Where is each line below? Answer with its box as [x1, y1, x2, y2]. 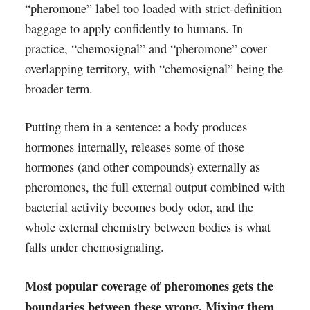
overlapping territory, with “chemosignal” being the [24, 60, 283, 77]
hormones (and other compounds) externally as [24, 158, 260, 175]
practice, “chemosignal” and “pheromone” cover [24, 40, 267, 57]
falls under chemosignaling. [24, 239, 164, 255]
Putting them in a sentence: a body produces [24, 118, 247, 135]
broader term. [24, 80, 93, 97]
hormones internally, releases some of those [24, 138, 244, 155]
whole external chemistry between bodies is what [24, 219, 271, 235]
